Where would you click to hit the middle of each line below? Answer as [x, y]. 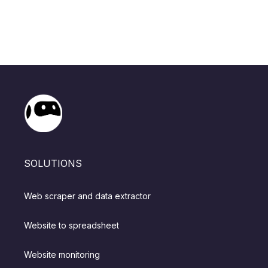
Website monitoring [62, 255]
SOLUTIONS [53, 164]
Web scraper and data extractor [88, 196]
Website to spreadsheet [72, 226]
